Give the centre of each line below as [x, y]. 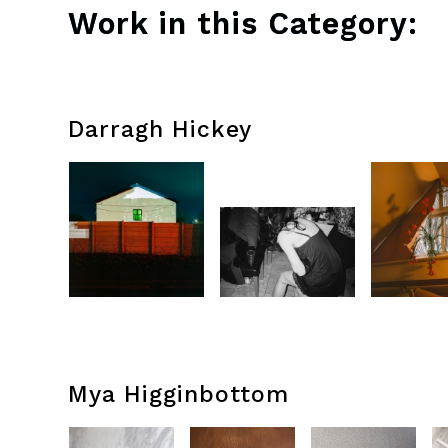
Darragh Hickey [160, 129]
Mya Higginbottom [178, 394]
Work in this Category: [243, 23]
